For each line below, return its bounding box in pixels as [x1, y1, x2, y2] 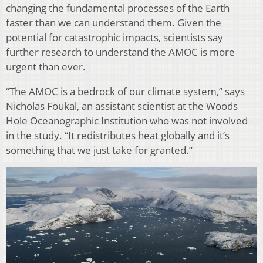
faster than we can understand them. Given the [6, 16, 221, 30]
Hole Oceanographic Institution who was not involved [6, 114, 248, 128]
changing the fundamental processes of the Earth [6, 1, 230, 15]
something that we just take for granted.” [6, 143, 193, 157]
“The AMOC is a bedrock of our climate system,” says [6, 85, 245, 99]
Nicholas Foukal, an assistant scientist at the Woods [6, 99, 238, 113]
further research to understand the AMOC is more [6, 45, 235, 59]
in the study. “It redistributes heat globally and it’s [6, 129, 230, 143]
